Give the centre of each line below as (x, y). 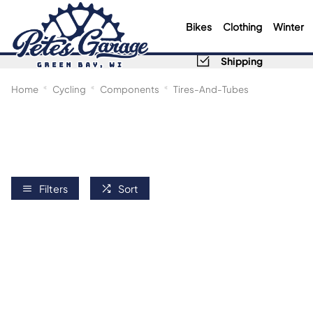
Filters (53, 188)
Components (130, 89)
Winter (288, 26)
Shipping (241, 60)
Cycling (69, 89)
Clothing (242, 26)
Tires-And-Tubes (211, 89)
